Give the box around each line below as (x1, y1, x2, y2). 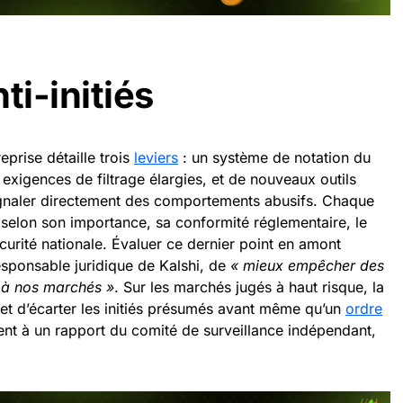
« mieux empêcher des (230, 256, 384, 275)
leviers (134, 148, 178, 167)
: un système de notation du (178, 148, 371, 167)
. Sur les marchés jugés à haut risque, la (114, 278, 384, 297)
